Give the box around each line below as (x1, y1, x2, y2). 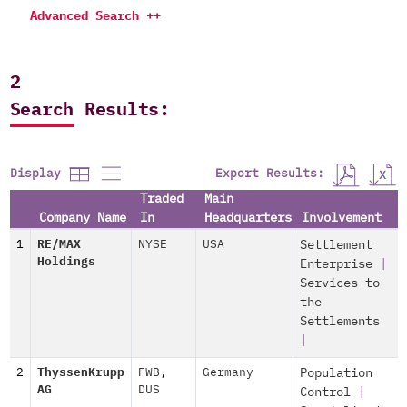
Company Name (39, 212, 126, 224)
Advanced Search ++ (29, 10, 161, 23)
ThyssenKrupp (36, 367, 124, 379)
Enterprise (299, 258, 372, 271)
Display (9, 168, 68, 181)
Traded (140, 193, 184, 205)
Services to (299, 277, 380, 290)
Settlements (299, 315, 380, 328)
